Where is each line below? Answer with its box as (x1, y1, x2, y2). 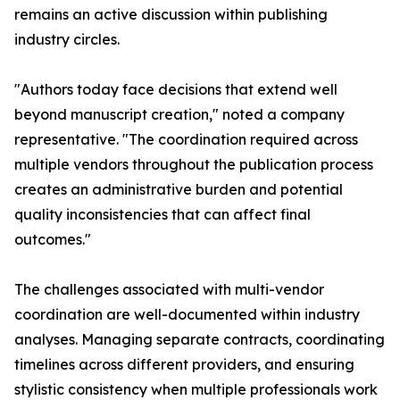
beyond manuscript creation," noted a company (14, 105, 345, 124)
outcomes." (14, 230, 91, 249)
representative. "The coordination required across (14, 130, 358, 149)
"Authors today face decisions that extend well (14, 80, 337, 99)
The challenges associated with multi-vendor (14, 280, 324, 299)
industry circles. (14, 30, 120, 49)
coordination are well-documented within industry (14, 305, 360, 324)
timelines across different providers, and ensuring (14, 355, 354, 374)
